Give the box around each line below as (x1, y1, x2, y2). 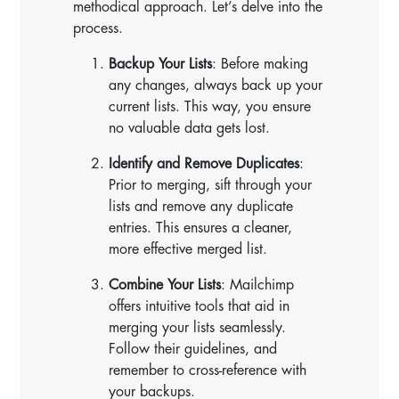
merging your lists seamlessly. (109, 320, 287, 335)
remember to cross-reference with (109, 362, 307, 378)
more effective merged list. (109, 241, 268, 256)
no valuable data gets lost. (109, 120, 271, 135)
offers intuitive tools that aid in (109, 298, 290, 313)
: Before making (212, 56, 309, 71)
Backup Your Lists (109, 56, 213, 71)
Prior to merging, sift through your (109, 177, 313, 192)
